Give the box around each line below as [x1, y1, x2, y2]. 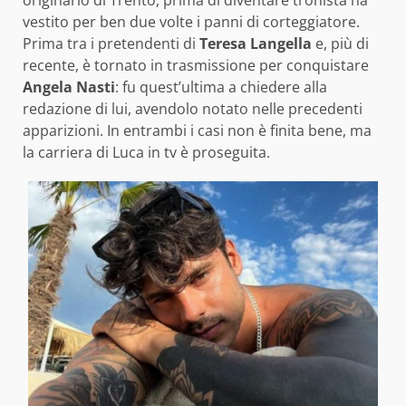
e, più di [312, 33, 369, 53]
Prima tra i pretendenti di [23, 33, 199, 53]
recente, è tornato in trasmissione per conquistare [23, 54, 369, 75]
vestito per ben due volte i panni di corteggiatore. [23, 11, 360, 32]
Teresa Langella [199, 33, 312, 53]
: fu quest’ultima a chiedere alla [115, 76, 327, 97]
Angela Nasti [23, 76, 115, 97]
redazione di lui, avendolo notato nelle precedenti [23, 98, 362, 119]
